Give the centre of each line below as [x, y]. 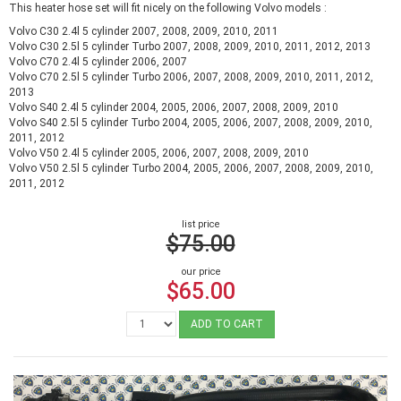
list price [200, 225]
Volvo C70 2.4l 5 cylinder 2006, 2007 [98, 61]
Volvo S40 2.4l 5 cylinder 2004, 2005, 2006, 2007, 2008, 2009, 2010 [174, 107]
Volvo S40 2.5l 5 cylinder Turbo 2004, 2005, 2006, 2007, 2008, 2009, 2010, [191, 122]
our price [200, 271]
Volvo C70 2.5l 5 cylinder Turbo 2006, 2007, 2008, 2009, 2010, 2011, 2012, [191, 77]
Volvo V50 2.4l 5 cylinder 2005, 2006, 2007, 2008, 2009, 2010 [159, 153]
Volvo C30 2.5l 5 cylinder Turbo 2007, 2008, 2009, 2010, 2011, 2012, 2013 [190, 46]
